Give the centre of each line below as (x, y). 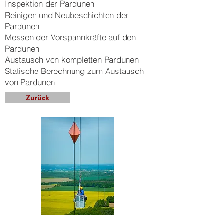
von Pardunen (30, 82)
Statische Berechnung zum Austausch (74, 71)
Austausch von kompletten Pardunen (72, 60)
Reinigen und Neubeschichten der (67, 15)
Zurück (37, 98)
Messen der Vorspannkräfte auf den (70, 37)
